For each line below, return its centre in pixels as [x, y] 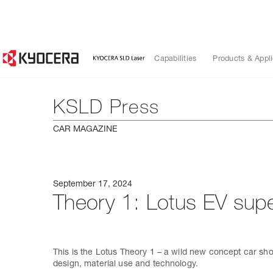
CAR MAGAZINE [85, 130]
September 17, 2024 [93, 185]
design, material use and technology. [126, 264]
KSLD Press [106, 109]
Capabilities [175, 59]
